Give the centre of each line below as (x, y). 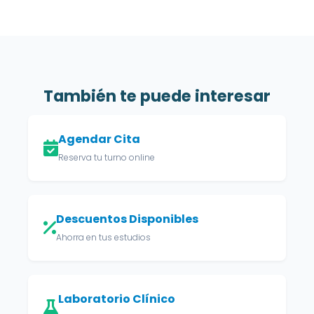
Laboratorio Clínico (117, 299)
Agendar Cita (99, 139)
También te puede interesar (157, 96)
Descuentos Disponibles (127, 219)
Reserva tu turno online (107, 157)
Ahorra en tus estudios (103, 237)
